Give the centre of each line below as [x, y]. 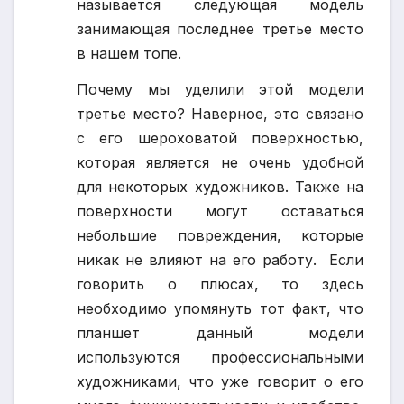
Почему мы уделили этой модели [220, 89]
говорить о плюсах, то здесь [220, 284]
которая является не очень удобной [220, 162]
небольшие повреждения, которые [220, 235]
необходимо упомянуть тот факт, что [220, 308]
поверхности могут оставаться [220, 211]
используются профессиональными [220, 357]
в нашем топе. [129, 53]
